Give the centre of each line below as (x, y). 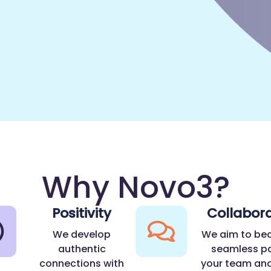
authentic (82, 249)
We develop (82, 235)
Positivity (82, 214)
